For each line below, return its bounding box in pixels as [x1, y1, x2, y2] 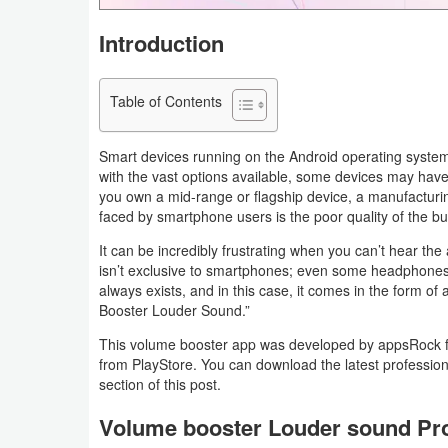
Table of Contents [110, 90, 222, 111]
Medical [32, 55, 83, 77]
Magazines [32, 267, 104, 289]
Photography [32, 405, 115, 427]
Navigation [32, 9, 101, 31]
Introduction [99, 27, 224, 60]
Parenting [32, 313, 94, 335]
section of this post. [99, 373, 221, 394]
